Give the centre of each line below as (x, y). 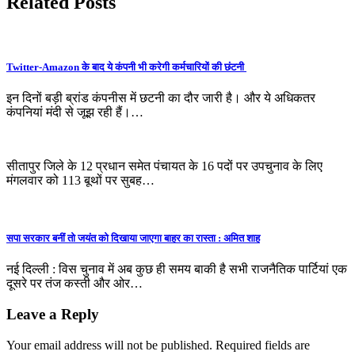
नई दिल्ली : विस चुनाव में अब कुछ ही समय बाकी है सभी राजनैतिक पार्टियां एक (177, 269)
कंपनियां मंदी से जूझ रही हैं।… (75, 112)
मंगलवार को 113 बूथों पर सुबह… (80, 180)
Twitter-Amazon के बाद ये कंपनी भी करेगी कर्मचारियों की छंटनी (126, 67)
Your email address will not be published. (109, 345)
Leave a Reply (53, 315)
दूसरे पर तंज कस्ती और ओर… (74, 284)
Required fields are (263, 345)
